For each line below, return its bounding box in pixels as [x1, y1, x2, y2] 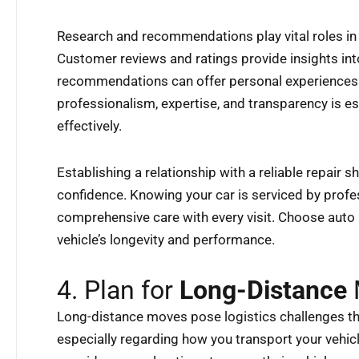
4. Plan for [57, 274, 179, 305]
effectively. [57, 118, 122, 135]
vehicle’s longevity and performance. [57, 232, 275, 248]
